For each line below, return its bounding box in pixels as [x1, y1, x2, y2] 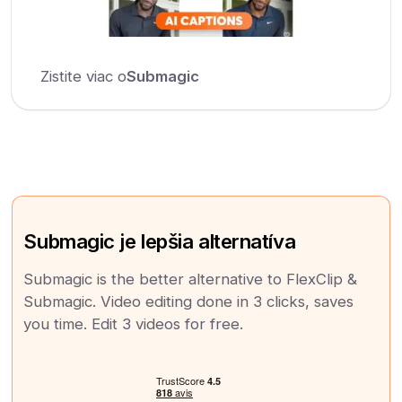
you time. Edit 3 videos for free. [23, 314, 244, 333]
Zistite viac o [40, 66, 127, 85]
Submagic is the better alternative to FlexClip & [23, 269, 358, 288]
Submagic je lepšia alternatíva [23, 228, 296, 253]
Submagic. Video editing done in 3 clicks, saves [23, 292, 354, 310]
